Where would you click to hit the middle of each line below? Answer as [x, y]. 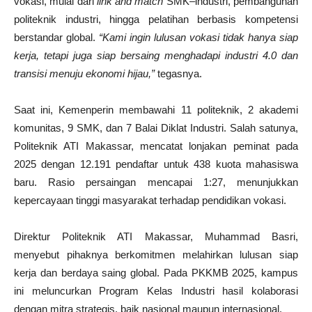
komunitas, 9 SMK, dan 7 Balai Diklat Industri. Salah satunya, [156, 128]
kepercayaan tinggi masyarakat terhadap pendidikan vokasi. [150, 201]
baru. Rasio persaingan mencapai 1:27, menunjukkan [156, 182]
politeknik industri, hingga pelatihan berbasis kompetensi [156, 19]
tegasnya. [178, 74]
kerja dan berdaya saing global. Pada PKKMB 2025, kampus [156, 273]
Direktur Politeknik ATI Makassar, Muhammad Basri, [156, 237]
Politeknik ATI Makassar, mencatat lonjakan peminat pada [156, 146]
